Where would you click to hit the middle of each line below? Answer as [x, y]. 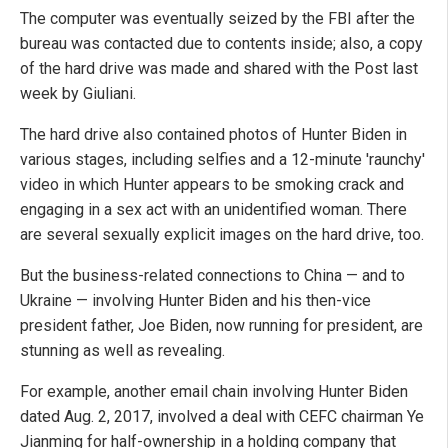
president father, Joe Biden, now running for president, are [221, 326]
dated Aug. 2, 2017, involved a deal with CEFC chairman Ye [222, 417]
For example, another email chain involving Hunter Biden [214, 392]
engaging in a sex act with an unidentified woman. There [213, 210]
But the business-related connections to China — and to [212, 276]
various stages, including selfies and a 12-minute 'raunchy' [222, 160]
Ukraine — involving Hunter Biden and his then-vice [195, 301]
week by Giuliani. [78, 94]
